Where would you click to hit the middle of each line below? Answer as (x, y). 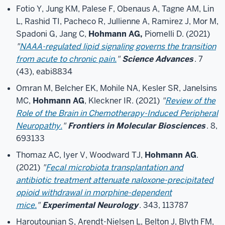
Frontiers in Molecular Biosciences (137, 126)
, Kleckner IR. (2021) (123, 101)
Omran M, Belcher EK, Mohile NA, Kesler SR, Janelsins (117, 88)
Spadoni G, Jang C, (52, 34)
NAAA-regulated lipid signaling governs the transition (118, 46)
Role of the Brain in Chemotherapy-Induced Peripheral (117, 113)
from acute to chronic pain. (66, 59)
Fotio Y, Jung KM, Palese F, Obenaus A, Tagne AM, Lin (115, 9)
